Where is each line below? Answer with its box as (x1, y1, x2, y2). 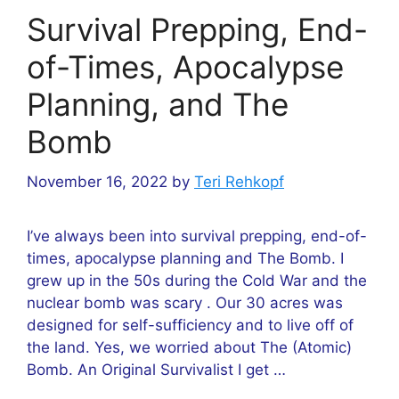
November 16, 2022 (27, 172, 167, 191)
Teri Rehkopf (194, 172, 284, 191)
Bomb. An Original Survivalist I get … (27, 360, 286, 379)
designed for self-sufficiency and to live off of (27, 315, 354, 334)
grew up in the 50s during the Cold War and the (27, 271, 367, 289)
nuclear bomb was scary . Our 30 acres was (27, 293, 343, 312)
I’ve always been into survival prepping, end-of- (27, 226, 367, 245)
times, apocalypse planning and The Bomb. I (27, 248, 344, 267)
